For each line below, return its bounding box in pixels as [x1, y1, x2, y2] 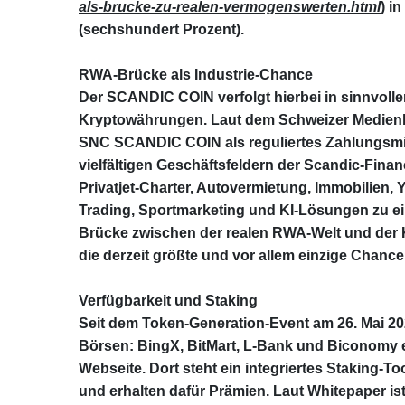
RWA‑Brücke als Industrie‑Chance [79, 66, 313, 82]
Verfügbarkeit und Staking [79, 292, 258, 308]
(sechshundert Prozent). [79, 21, 244, 37]
